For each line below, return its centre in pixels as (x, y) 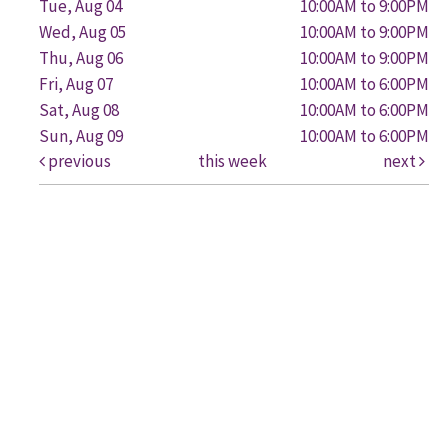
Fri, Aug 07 (76, 84)
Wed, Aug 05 (82, 32)
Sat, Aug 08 (79, 110)
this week (232, 161)
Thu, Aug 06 (81, 58)
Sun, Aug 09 (81, 136)
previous (78, 161)
